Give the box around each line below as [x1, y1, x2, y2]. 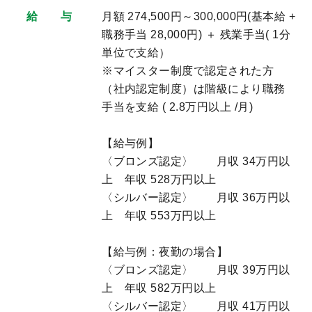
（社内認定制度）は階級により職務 [102, 82, 286, 95]
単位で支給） [102, 46, 171, 58]
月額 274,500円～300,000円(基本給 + [102, 10, 296, 22]
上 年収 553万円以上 [102, 209, 217, 221]
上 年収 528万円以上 [102, 173, 217, 185]
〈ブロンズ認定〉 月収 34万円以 [102, 155, 290, 167]
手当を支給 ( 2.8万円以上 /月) [102, 100, 253, 113]
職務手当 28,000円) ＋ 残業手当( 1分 [102, 28, 291, 40]
